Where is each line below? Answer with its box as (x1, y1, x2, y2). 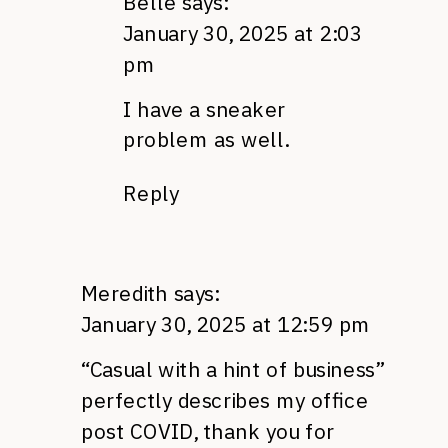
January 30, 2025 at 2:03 (123, 19, 363, 47)
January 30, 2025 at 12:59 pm (81, 310, 371, 338)
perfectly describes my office (81, 386, 369, 413)
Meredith (81, 279, 168, 307)
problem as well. (123, 125, 289, 153)
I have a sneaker (123, 95, 286, 122)
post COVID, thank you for (81, 417, 335, 444)
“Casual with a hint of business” (81, 355, 384, 383)
